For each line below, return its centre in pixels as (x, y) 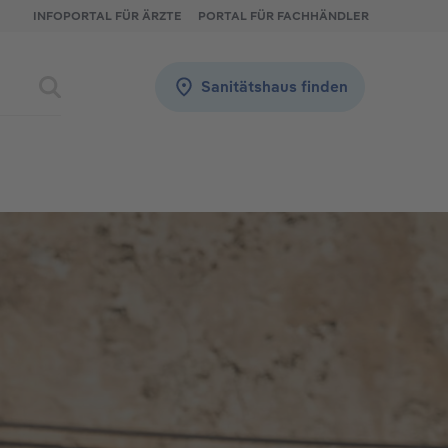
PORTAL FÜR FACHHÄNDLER (283, 15)
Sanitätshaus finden (274, 86)
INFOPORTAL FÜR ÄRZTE (107, 15)
